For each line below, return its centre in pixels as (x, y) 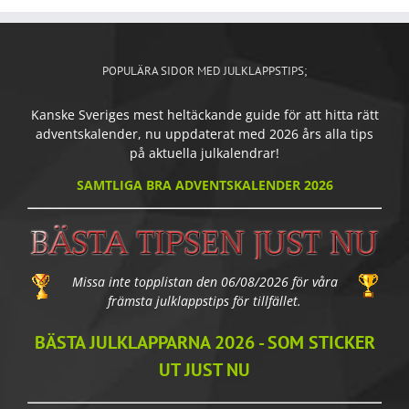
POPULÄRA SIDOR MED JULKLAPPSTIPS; (204, 70)
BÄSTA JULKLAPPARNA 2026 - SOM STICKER (204, 343)
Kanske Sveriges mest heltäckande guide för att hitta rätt (204, 114)
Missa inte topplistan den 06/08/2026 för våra (204, 282)
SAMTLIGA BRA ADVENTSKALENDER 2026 (204, 184)
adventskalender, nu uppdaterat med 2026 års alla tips (204, 133)
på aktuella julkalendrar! (204, 152)
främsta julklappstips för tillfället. (204, 301)
